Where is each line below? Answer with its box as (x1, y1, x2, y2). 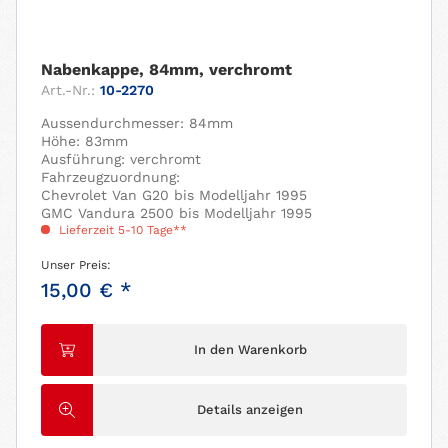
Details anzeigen (197, 401, 304, 417)
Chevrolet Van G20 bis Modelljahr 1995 (41, 186, 308, 203)
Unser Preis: (41, 257, 112, 272)
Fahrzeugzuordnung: (41, 168, 181, 185)
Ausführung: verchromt (41, 150, 202, 167)
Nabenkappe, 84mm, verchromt (41, 59, 293, 79)
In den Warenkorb (193, 341, 307, 357)
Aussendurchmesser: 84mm (41, 114, 234, 131)
